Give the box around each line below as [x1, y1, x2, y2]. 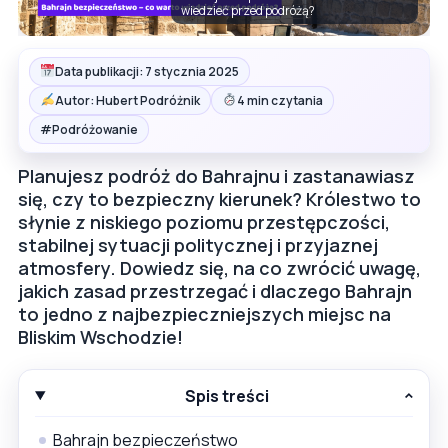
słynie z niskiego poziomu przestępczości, [18, 209, 390, 234]
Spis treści [185, 384, 270, 407]
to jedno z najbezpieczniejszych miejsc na [18, 301, 391, 326]
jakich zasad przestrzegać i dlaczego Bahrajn [18, 278, 412, 303]
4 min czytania [236, 91, 323, 109]
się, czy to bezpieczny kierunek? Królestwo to [18, 186, 421, 211]
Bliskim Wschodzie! [18, 324, 183, 349]
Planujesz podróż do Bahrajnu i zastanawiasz [18, 163, 415, 188]
